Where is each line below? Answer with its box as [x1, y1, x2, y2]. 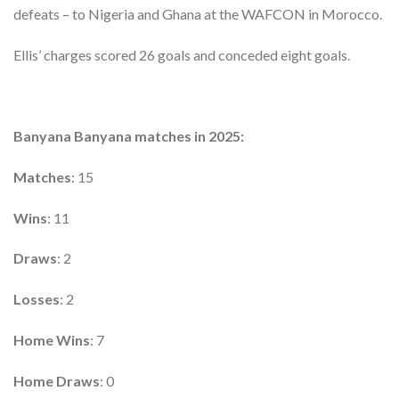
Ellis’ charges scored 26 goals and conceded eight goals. [13, 45, 350, 63]
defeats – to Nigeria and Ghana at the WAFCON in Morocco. [13, 4, 382, 22]
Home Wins [13, 331, 90, 349]
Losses [13, 290, 60, 308]
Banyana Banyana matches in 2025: [13, 127, 244, 145]
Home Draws [13, 371, 100, 389]
